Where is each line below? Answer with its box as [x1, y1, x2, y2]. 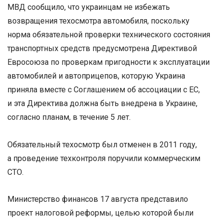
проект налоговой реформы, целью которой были [7, 208, 193, 218]
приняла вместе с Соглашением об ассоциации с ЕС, [7, 85, 200, 95]
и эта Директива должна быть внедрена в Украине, [7, 99, 197, 109]
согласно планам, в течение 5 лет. [7, 112, 131, 122]
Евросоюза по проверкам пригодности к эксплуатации [7, 57, 210, 67]
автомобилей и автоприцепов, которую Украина [7, 71, 185, 81]
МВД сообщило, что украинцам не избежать [7, 2, 170, 12]
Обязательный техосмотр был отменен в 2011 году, [7, 139, 197, 149]
